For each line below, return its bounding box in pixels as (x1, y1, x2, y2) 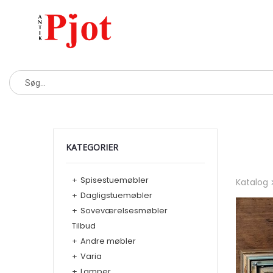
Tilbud (72, 221, 96, 231)
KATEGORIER (66, 141, 118, 153)
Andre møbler (80, 236, 136, 246)
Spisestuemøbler (80, 175, 149, 185)
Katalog (236, 176, 268, 188)
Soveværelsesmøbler (80, 205, 168, 216)
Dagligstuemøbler (80, 190, 152, 200)
